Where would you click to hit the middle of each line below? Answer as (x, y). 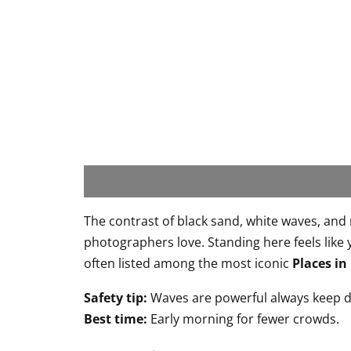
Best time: (116, 319)
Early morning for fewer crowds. (243, 319)
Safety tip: (116, 298)
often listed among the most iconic (188, 263)
